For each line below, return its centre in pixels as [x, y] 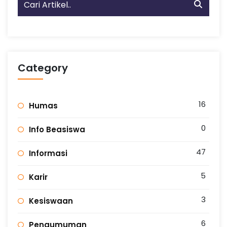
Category [43, 68]
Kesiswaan [51, 201]
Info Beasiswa [57, 129]
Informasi [48, 153]
